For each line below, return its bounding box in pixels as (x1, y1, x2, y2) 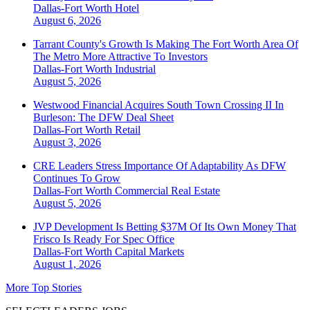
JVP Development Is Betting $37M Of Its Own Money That (33, 221, 296, 233)
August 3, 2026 (33, 136, 101, 149)
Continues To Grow (33, 172, 120, 185)
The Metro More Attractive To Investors (33, 51, 208, 63)
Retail (115, 124, 140, 136)
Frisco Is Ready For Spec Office (33, 233, 174, 246)
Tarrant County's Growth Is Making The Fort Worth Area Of (33, 38, 298, 51)
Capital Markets (115, 246, 184, 258)
